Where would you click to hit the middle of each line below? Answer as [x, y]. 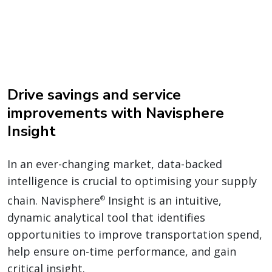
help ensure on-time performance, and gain [122, 251]
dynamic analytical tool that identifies [106, 217]
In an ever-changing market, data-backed [115, 164]
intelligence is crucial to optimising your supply [132, 181]
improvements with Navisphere [116, 113]
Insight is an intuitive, [163, 200]
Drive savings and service [94, 94]
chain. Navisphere [54, 200]
